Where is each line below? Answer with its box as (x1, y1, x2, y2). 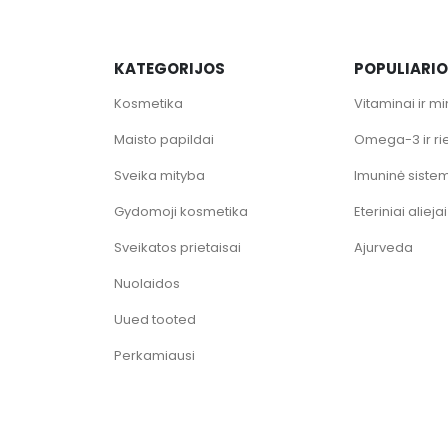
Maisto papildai (114, 129, 214, 149)
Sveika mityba (114, 165, 205, 185)
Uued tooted (114, 309, 196, 329)
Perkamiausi (114, 345, 195, 365)
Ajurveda (354, 237, 413, 257)
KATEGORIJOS (114, 57, 225, 79)
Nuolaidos (114, 273, 180, 293)
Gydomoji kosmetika (114, 201, 248, 221)
